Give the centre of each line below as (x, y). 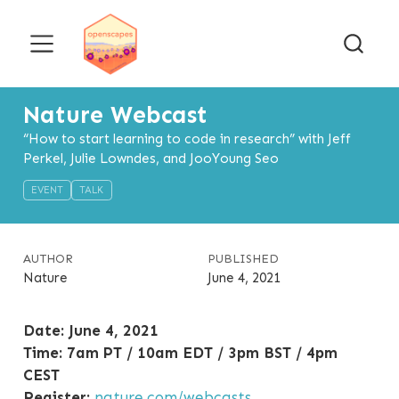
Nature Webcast (115, 115)
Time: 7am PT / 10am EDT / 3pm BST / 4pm (180, 352)
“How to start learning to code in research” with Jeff (187, 139)
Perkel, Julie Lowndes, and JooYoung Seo (151, 159)
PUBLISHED (243, 259)
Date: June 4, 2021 (90, 330)
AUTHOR (48, 259)
